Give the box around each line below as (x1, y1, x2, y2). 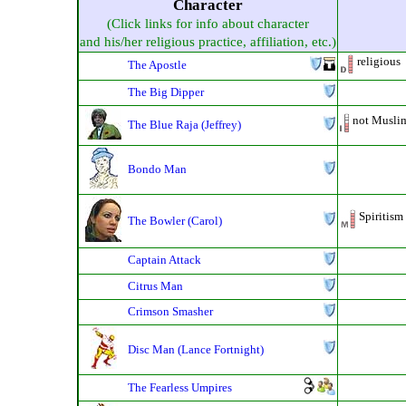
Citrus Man (128, 279, 183, 294)
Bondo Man (128, 162, 187, 177)
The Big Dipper (128, 85, 204, 100)
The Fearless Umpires (128, 381, 232, 395)
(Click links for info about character (107, 16, 309, 32)
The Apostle (128, 58, 187, 72)
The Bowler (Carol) (128, 214, 222, 228)
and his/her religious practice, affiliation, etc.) (80, 34, 336, 50)
